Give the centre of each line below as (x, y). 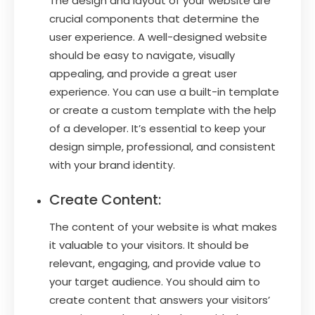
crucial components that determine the (154, 18)
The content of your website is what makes (163, 226)
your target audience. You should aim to (155, 281)
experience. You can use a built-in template (164, 91)
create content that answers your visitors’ (160, 300)
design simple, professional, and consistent (162, 146)
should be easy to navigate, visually (142, 55)
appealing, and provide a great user (143, 73)
